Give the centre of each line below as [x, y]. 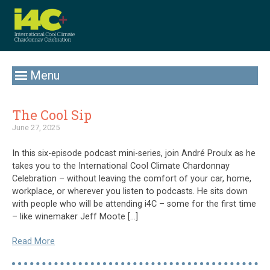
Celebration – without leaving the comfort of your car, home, [132, 178]
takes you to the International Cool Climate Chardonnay [121, 166]
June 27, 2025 [36, 127]
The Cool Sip [52, 115]
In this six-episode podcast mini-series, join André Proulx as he [134, 153]
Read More [33, 241]
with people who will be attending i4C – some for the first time [134, 204]
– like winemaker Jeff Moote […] [75, 216]
